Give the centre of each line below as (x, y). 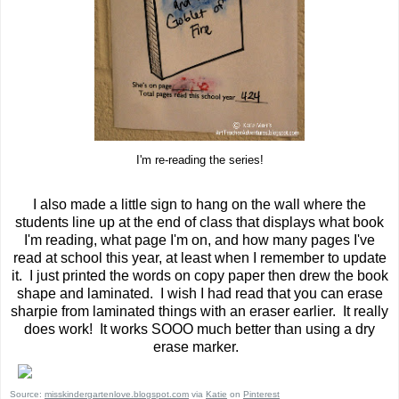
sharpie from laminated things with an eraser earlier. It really (199, 311)
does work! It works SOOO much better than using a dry (199, 329)
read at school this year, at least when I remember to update (199, 257)
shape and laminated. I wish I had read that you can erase (199, 293)
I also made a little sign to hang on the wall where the (199, 204)
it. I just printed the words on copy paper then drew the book (199, 275)
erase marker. (199, 346)
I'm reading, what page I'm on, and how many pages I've (199, 240)
